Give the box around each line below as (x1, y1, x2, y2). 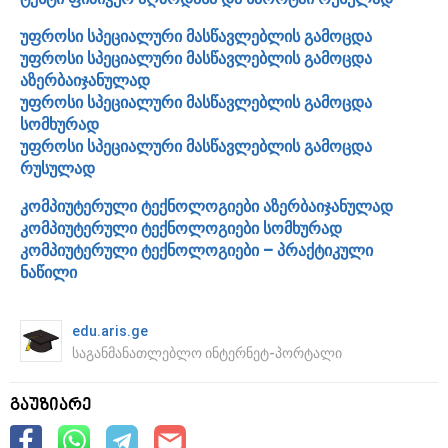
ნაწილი (20, 262, 77, 282)
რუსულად (20, 158, 95, 178)
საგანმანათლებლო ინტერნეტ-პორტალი (72, 344, 342, 361)
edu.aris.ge (72, 322, 148, 339)
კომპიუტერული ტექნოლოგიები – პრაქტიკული (20, 240, 373, 260)
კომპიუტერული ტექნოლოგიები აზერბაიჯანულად (20, 196, 393, 216)
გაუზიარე (10, 396, 92, 415)
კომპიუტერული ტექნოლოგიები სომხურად (20, 218, 342, 238)
